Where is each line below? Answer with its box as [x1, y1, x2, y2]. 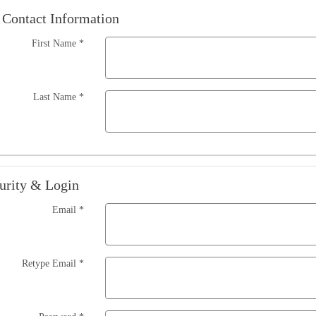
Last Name [33, 92, 80, 102]
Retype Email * [22, 258, 85, 269]
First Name [32, 38, 80, 49]
